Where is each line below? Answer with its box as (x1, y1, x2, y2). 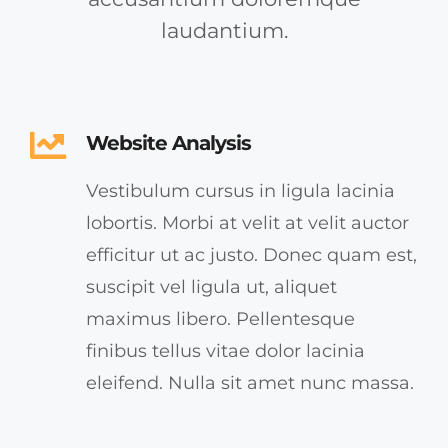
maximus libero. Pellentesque (86, 307, 355, 330)
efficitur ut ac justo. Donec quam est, (86, 243, 417, 266)
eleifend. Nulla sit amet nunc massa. (86, 371, 414, 394)
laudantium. (160, 17, 288, 43)
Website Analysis (86, 130, 251, 155)
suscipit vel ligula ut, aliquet (86, 275, 337, 298)
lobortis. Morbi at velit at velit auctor (86, 211, 409, 234)
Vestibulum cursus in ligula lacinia (86, 179, 395, 202)
